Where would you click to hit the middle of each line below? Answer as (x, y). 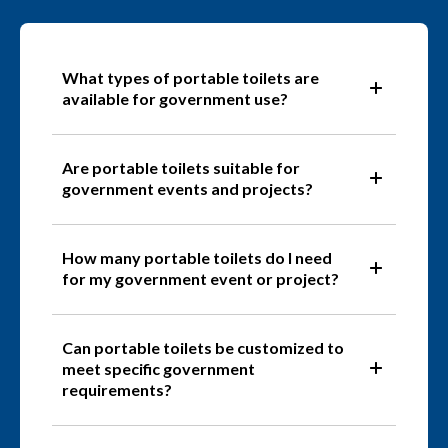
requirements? (117, 390)
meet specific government (158, 369)
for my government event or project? (200, 279)
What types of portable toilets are (190, 78)
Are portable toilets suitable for (181, 168)
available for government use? (175, 99)
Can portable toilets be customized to (203, 348)
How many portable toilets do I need (197, 258)
